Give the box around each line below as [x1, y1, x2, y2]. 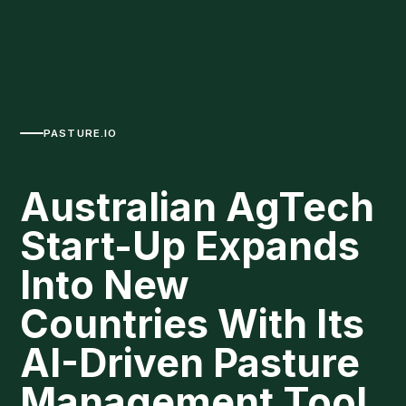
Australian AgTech [20, 183, 374, 231]
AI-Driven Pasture [20, 339, 360, 387]
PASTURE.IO [43, 126, 118, 140]
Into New [20, 261, 189, 309]
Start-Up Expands [20, 222, 360, 270]
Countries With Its [20, 300, 364, 348]
